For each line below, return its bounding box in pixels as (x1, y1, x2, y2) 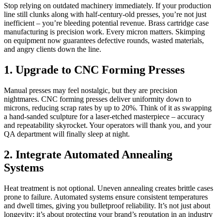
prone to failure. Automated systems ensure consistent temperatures (4, 192, 208, 201)
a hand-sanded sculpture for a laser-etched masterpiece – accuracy (4, 112, 204, 121)
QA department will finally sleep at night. (4, 129, 130, 138)
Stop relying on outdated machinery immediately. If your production (4, 1, 211, 10)
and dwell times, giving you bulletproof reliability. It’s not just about (4, 201, 210, 210)
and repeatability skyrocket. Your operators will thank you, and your (4, 121, 211, 129)
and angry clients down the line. (4, 45, 101, 54)
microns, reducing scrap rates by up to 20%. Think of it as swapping (4, 103, 212, 112)
